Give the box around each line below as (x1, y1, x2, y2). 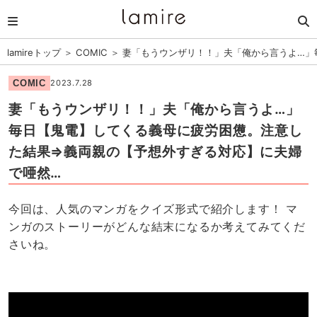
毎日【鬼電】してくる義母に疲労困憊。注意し (8, 121, 303, 139)
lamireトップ (7, 46, 61, 58)
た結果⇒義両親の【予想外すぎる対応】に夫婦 (8, 142, 302, 160)
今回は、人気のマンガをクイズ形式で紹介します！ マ (8, 202, 299, 217)
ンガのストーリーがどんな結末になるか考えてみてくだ (8, 219, 306, 234)
